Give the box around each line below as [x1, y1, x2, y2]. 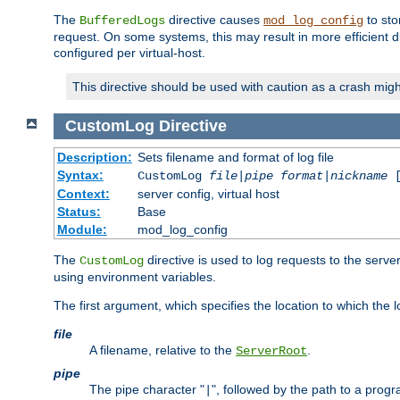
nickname [329, 168, 387, 183]
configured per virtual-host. [54, 46, 205, 61]
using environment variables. [54, 269, 216, 284]
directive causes [165, 12, 263, 28]
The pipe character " [89, 381, 204, 396]
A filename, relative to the [89, 342, 236, 357]
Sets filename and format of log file [137, 149, 334, 164]
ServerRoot [236, 343, 307, 358]
